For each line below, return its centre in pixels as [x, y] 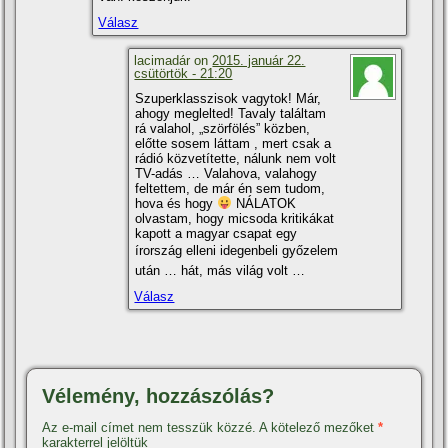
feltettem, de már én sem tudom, [230, 188]
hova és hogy [176, 203]
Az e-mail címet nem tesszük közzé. [149, 427]
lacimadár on [173, 60]
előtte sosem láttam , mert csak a [233, 143]
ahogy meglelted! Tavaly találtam [231, 113]
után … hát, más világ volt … [220, 270]
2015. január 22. [259, 60]
